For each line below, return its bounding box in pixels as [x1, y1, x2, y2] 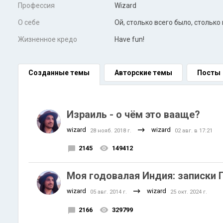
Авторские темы [114, 69, 172, 77]
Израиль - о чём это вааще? [67, 109, 200, 120]
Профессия [18, 1, 55, 9]
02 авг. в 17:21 [175, 127, 213, 134]
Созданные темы [28, 69, 90, 77]
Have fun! [114, 35, 144, 43]
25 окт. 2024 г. [170, 189, 207, 195]
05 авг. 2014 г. [90, 189, 127, 195]
